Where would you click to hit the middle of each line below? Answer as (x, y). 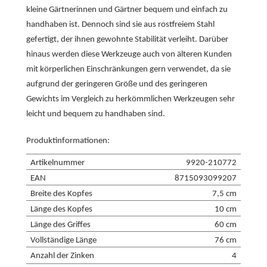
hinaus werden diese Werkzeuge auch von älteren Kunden (129, 55)
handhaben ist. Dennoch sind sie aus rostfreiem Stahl (120, 25)
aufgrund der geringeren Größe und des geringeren (117, 84)
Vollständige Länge (63, 240)
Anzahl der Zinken (62, 256)
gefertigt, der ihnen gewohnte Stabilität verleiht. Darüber (127, 40)
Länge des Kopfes (61, 209)
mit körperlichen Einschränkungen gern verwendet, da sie (128, 69)
